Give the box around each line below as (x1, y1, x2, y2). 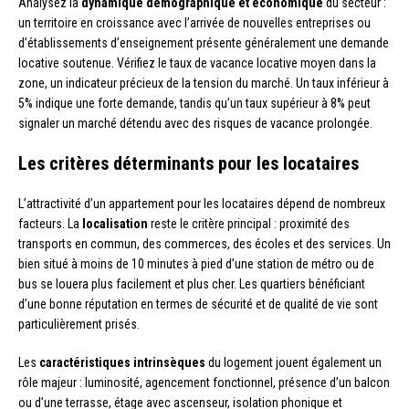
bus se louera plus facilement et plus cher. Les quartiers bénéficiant (18, 276, 365, 291)
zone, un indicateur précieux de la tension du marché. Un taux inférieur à (18, 75, 389, 90)
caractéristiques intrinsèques (39, 354, 205, 370)
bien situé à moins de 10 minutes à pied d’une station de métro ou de (18, 256, 374, 271)
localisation (82, 215, 148, 231)
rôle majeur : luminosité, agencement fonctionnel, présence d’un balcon (18, 374, 390, 390)
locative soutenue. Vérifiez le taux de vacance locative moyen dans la (18, 55, 376, 70)
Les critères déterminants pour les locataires (18, 152, 359, 174)
